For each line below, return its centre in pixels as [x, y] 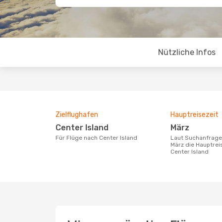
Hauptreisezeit [194, 115]
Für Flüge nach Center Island [98, 138]
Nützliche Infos [187, 52]
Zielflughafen [77, 115]
